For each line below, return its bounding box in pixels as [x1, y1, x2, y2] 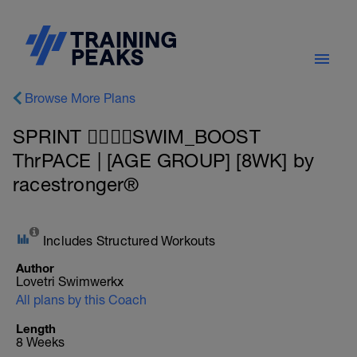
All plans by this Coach [16, 292, 147, 307]
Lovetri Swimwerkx [16, 274, 124, 288]
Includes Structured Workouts [43, 233, 216, 248]
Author [16, 261, 54, 275]
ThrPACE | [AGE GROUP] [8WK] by [13, 149, 315, 171]
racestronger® [13, 173, 139, 195]
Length [16, 321, 56, 335]
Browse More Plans [25, 91, 135, 105]
